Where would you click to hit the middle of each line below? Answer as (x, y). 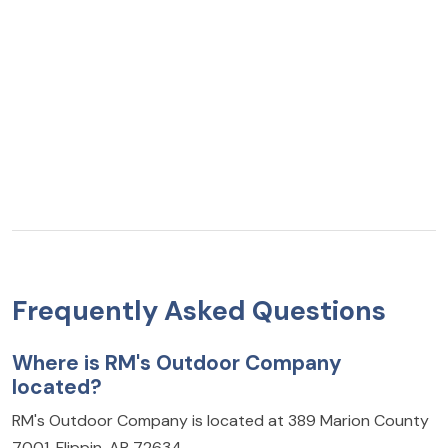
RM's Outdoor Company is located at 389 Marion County (220, 420)
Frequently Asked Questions (199, 310)
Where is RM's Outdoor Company (177, 362)
